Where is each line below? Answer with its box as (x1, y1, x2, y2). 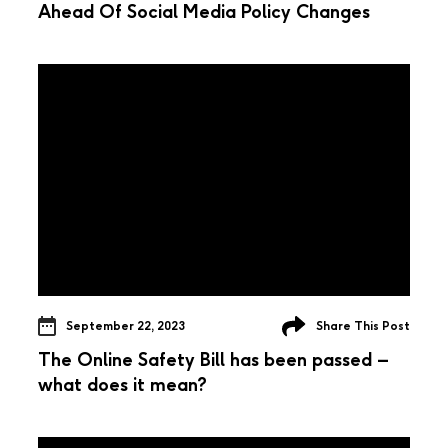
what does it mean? (38, 373, 207, 396)
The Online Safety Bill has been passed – (38, 348, 389, 371)
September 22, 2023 (66, 318, 185, 333)
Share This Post (316, 318, 410, 333)
